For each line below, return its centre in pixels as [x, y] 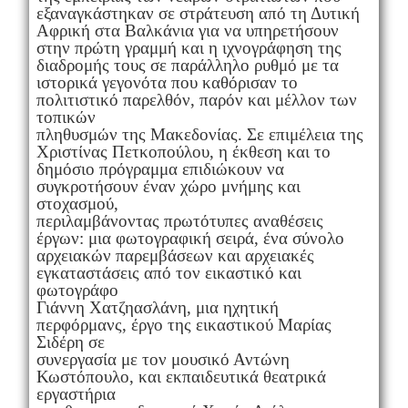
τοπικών [66, 117]
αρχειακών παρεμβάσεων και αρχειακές [175, 255]
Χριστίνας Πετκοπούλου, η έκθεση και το [183, 151]
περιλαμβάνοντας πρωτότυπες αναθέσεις [179, 220]
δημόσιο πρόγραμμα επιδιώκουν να [160, 168]
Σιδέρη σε [70, 342]
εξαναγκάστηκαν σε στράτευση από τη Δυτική [198, 13]
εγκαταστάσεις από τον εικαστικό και [168, 272]
